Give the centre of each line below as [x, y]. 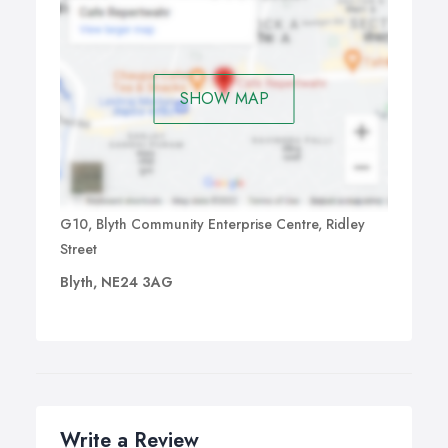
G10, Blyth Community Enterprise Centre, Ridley [212, 223]
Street [78, 248]
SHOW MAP [224, 99]
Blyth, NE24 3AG [116, 281]
